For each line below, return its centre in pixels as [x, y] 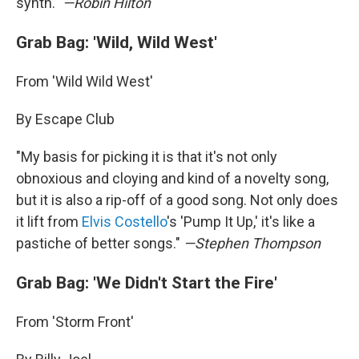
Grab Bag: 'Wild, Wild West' [117, 42]
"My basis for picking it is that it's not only [147, 157]
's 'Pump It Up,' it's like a [241, 222]
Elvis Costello [124, 222]
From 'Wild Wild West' [85, 81]
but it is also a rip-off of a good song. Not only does [177, 200]
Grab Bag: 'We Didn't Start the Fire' [147, 282]
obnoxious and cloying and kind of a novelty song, [172, 178]
